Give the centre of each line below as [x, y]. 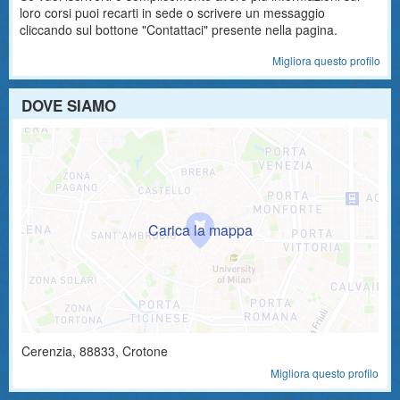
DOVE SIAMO [69, 105]
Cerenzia [47, 351]
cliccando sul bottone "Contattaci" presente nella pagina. [179, 29]
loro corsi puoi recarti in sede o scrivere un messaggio [172, 12]
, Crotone [142, 351]
